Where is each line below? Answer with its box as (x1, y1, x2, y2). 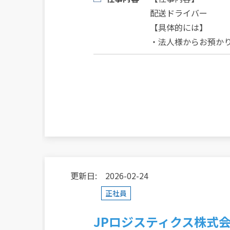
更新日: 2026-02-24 (70, 169, 148, 182)
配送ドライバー (150, 7, 207, 19)
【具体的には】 (150, 21, 207, 33)
